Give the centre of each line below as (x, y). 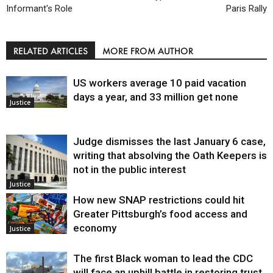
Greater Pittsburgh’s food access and (160, 214)
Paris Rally (246, 9)
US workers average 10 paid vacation (160, 83)
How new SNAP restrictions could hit (159, 200)
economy (95, 228)
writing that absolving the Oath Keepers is (170, 156)
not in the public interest (129, 170)
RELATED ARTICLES (51, 51)
